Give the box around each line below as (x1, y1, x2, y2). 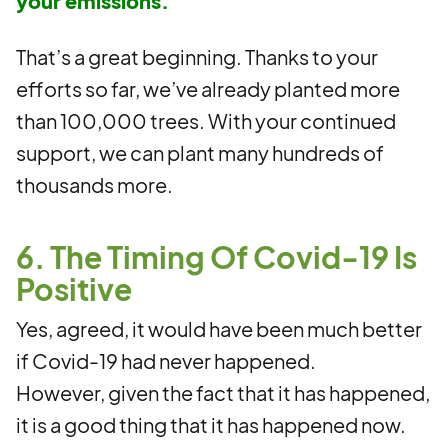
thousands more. (16, 172, 173, 197)
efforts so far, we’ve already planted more (16, 76, 400, 101)
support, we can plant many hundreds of (16, 140, 384, 165)
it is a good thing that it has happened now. (16, 412, 406, 437)
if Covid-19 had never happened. (16, 348, 316, 373)
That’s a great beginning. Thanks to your (16, 44, 378, 69)
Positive (16, 270, 132, 308)
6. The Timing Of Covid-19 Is (16, 238, 417, 276)
